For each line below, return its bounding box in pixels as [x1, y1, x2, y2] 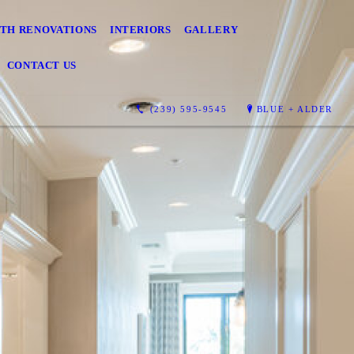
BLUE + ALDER [256, 104, 333, 114]
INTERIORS [109, 24, 171, 36]
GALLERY [183, 24, 239, 36]
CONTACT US [6, 59, 77, 71]
